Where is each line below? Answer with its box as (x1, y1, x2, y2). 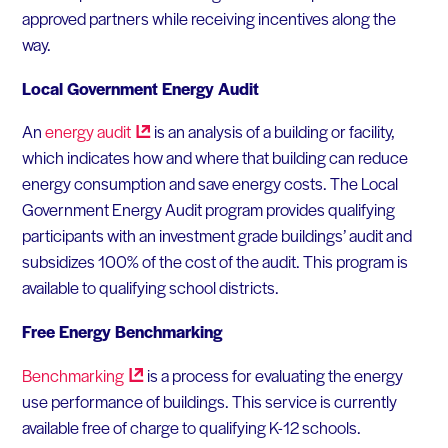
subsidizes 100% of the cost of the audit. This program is (21, 249, 408, 274)
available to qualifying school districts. (21, 275, 279, 300)
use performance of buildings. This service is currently (21, 388, 397, 413)
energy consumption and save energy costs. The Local (21, 171, 398, 196)
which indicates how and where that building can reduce (21, 145, 408, 170)
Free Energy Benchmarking (21, 319, 222, 344)
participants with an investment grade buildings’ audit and (21, 223, 412, 248)
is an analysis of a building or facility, (150, 119, 395, 144)
